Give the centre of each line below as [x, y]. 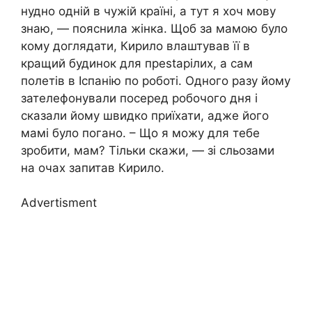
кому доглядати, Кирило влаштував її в [135, 46]
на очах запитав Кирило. [93, 167]
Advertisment [59, 203]
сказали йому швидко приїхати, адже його [145, 115]
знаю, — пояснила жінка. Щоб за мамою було [154, 28]
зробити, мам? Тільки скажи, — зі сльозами [148, 150]
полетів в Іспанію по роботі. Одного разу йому [156, 80]
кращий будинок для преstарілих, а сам [137, 63]
